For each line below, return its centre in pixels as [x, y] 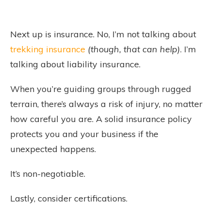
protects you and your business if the [84, 134]
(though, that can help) [134, 49]
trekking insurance [48, 49]
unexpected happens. [54, 149]
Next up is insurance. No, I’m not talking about [103, 34]
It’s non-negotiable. [48, 174]
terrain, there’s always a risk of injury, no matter [106, 104]
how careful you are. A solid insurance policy [101, 119]
